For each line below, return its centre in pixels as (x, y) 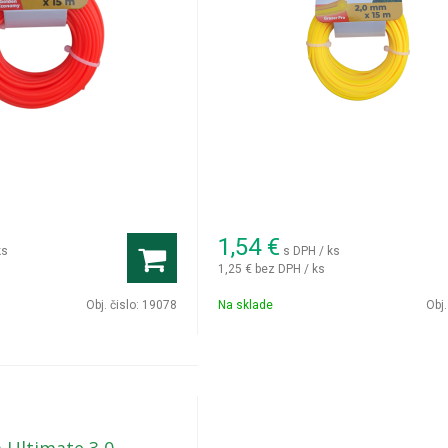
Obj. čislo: (114, 305)
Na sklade (246, 305)
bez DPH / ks (290, 268)
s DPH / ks (312, 250)
